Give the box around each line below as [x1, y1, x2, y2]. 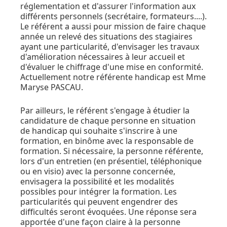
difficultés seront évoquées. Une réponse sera [20, 206, 197, 217]
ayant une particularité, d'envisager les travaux [20, 41, 199, 52]
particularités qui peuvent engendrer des [20, 196, 178, 207]
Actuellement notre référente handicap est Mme [20, 71, 206, 83]
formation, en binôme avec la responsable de [20, 135, 194, 146]
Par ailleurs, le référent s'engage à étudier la [20, 104, 190, 116]
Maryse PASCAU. [20, 81, 83, 93]
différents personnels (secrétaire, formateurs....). [20, 10, 207, 22]
